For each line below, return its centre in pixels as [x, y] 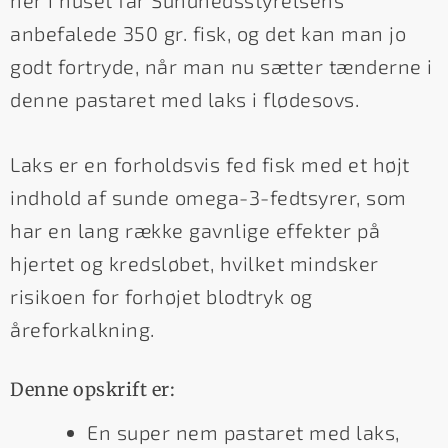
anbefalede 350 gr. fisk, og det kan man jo [208, 32]
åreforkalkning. [82, 328]
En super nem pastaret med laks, [243, 432]
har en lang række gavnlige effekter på [195, 229]
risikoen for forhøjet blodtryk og [161, 295]
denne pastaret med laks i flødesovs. [184, 98]
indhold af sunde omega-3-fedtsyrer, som [208, 196]
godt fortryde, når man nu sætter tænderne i [221, 65]
